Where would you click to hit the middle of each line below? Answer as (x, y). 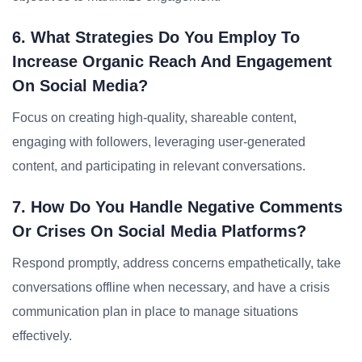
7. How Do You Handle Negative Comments (177, 207)
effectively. (42, 336)
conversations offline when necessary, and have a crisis (171, 287)
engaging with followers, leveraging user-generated (159, 142)
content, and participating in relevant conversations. (159, 166)
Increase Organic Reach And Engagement (172, 61)
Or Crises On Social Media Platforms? (159, 231)
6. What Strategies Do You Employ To (156, 37)
